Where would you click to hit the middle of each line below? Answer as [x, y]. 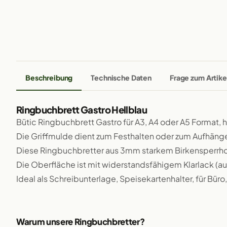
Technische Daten [121, 78]
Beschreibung [49, 78]
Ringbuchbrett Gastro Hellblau [82, 110]
